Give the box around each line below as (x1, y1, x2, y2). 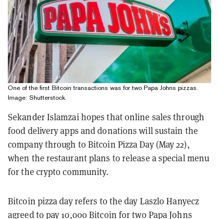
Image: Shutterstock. (8, 94, 66, 102)
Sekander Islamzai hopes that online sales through (8, 111, 204, 123)
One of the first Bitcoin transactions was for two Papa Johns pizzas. (8, 84, 198, 92)
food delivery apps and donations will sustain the (8, 125, 198, 137)
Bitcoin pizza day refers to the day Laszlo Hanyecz (8, 196, 199, 207)
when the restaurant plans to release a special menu (8, 153, 210, 164)
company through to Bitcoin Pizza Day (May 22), (8, 139, 190, 151)
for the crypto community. (8, 166, 109, 178)
